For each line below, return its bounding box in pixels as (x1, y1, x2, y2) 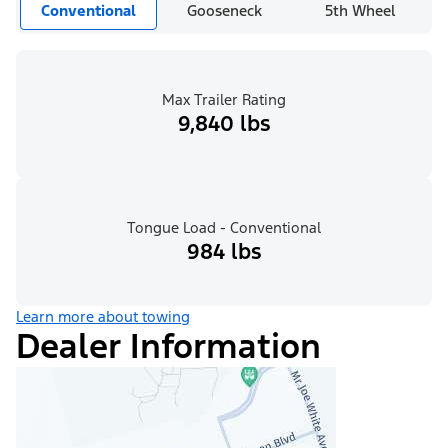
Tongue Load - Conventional (127, 218, 321, 238)
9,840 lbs (177, 110, 271, 138)
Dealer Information (16, 325, 321, 369)
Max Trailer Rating (162, 90, 286, 110)
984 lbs (186, 238, 262, 266)
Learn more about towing (16, 307, 190, 327)
